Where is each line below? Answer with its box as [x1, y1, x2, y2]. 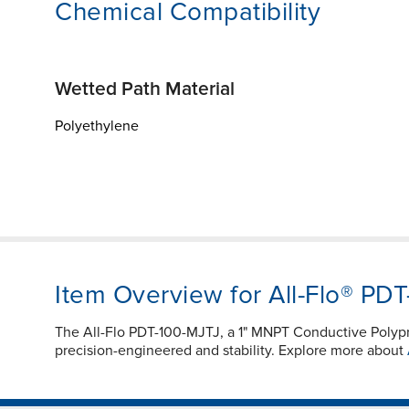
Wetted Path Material [55, 77, 235, 100]
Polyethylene [55, 116, 139, 135]
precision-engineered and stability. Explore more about [55, 341, 407, 360]
